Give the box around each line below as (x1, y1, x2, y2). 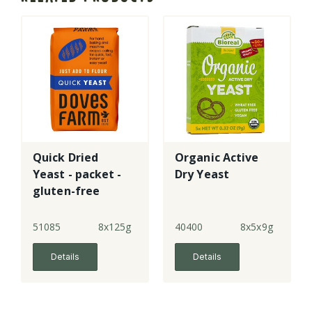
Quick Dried (33, 150, 99, 166)
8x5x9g (240, 220, 273, 234)
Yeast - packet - (33, 166, 122, 182)
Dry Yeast (175, 166, 229, 182)
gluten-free (33, 183, 100, 199)
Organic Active (175, 150, 259, 166)
